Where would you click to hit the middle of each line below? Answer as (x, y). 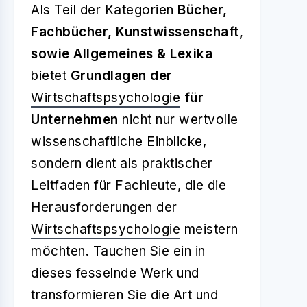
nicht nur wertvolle (178, 120)
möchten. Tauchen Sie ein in (118, 251)
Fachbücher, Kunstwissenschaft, (137, 32)
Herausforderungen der (104, 207)
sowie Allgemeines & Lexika (122, 54)
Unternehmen (75, 120)
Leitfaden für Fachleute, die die (128, 185)
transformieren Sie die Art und (124, 295)
